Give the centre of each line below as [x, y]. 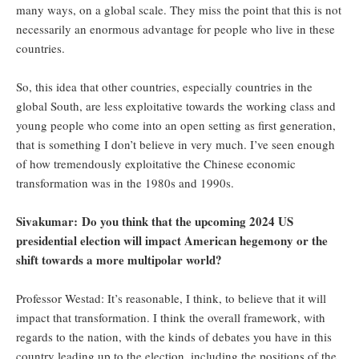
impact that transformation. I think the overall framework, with [171, 318]
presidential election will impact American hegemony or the [172, 241]
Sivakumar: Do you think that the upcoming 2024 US [155, 222]
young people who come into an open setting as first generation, [176, 125]
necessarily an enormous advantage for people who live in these [175, 29]
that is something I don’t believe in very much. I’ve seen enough [175, 145]
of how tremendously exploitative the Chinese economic [156, 164]
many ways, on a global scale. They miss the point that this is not [179, 10]
